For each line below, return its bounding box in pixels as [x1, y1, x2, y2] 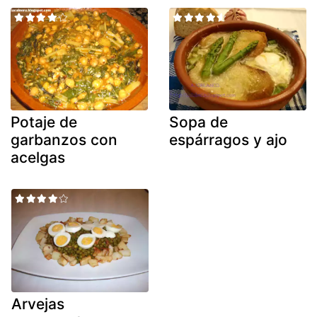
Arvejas [11, 294, 64, 313]
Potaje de [11, 113, 77, 132]
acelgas [11, 149, 65, 167]
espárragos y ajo [169, 131, 287, 149]
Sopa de [169, 113, 228, 132]
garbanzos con [11, 131, 117, 149]
